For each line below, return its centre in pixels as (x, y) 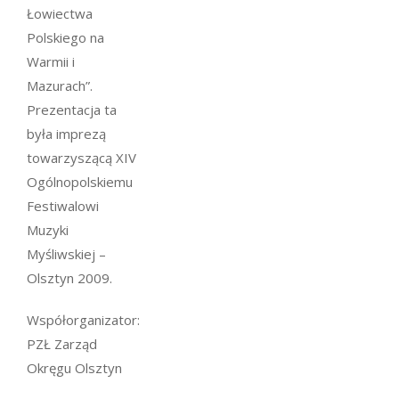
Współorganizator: (83, 320)
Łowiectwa (60, 13)
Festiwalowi (63, 206)
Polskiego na (65, 37)
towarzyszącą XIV (81, 158)
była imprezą (66, 134)
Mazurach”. (60, 85)
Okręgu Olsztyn (74, 368)
